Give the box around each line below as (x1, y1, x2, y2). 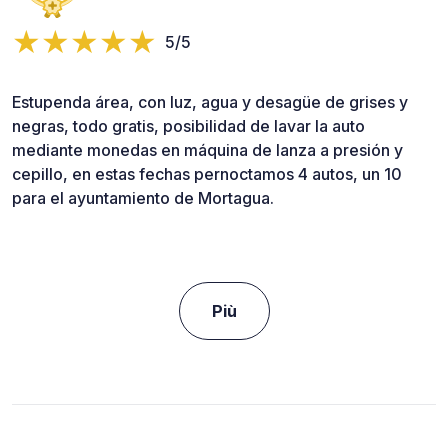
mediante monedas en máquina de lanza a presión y (12, 139, 403, 160)
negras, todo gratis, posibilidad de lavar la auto (12, 115, 365, 136)
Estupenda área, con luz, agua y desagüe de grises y (12, 91, 408, 112)
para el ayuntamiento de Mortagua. (12, 187, 274, 208)
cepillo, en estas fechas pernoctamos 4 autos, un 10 (12, 163, 402, 184)
